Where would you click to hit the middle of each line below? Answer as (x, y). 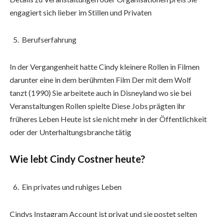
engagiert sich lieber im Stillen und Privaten (81, 13)
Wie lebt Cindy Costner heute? (77, 159)
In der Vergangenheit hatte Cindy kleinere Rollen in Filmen (105, 66)
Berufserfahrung (49, 39)
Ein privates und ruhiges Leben (72, 187)
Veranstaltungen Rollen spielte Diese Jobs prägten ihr (98, 106)
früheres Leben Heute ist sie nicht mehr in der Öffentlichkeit (108, 119)
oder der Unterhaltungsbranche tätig (70, 132)
